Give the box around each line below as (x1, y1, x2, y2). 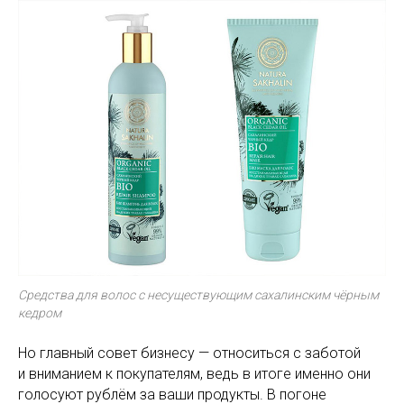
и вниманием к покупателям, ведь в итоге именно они (18, 365, 371, 382)
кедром (18, 306, 61, 320)
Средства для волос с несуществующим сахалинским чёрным (18, 288, 379, 302)
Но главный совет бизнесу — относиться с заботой (18, 344, 361, 362)
